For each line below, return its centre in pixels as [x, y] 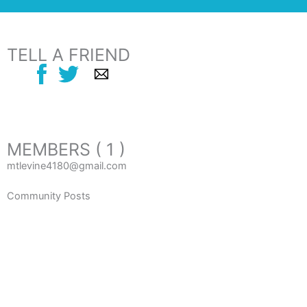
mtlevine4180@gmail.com [67, 165]
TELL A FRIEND [69, 55]
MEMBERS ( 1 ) [66, 149]
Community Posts [49, 196]
